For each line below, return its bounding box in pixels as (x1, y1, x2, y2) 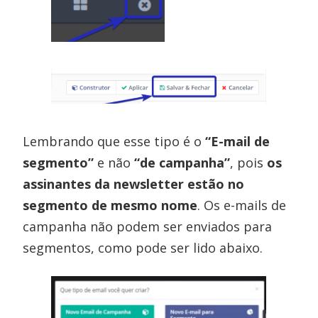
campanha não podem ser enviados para (23, 217, 273, 235)
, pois (230, 153, 268, 171)
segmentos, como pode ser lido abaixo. (23, 238, 263, 256)
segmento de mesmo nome (23, 196, 198, 214)
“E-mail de (205, 132, 270, 150)
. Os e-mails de (197, 196, 287, 214)
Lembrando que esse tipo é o (23, 132, 206, 150)
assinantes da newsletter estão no (23, 175, 245, 192)
